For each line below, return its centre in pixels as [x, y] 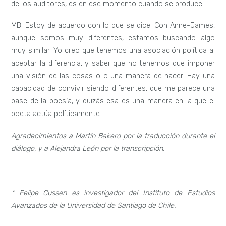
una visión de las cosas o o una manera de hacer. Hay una [113, 76]
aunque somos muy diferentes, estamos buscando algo [113, 38]
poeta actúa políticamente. [56, 114]
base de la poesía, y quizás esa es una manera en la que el [113, 101]
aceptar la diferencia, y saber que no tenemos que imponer [113, 64]
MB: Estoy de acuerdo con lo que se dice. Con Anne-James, [113, 26]
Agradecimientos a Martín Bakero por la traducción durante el [113, 136]
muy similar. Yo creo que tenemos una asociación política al [113, 51]
